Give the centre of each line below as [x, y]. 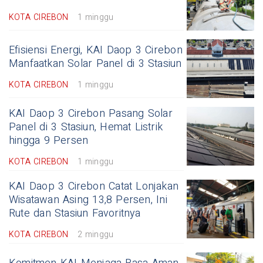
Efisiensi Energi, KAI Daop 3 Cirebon [96, 50]
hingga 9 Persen [49, 141]
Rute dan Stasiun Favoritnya [75, 214]
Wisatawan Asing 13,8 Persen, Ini [88, 200]
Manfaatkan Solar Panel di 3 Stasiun [95, 64]
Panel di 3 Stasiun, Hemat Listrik [86, 127]
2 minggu [95, 235]
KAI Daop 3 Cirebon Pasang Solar [91, 114]
